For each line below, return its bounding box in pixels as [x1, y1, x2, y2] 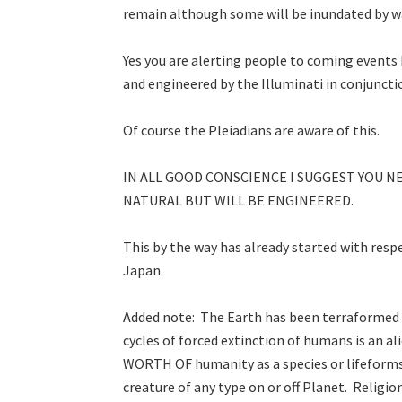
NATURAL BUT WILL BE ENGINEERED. [123, 190, 354, 209]
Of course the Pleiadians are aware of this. [123, 120, 380, 139]
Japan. [123, 260, 163, 279]
